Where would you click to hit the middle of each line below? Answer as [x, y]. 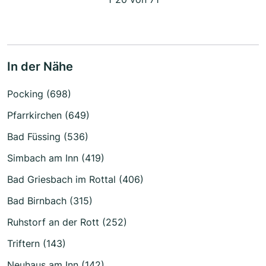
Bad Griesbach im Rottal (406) [75, 179]
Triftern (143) [37, 243]
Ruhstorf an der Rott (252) [67, 222]
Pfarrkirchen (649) [48, 115]
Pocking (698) [39, 94]
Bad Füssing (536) [48, 136]
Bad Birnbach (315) [50, 200]
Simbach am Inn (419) [56, 158]
